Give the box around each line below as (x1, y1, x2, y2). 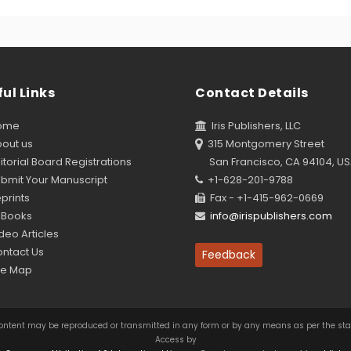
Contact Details (195, 84, 309, 102)
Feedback (202, 247, 255, 262)
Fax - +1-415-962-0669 (205, 190, 324, 205)
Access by (154, 334, 197, 346)
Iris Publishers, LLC (207, 118, 301, 133)
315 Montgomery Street (203, 136, 324, 151)
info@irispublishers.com (210, 208, 332, 223)
